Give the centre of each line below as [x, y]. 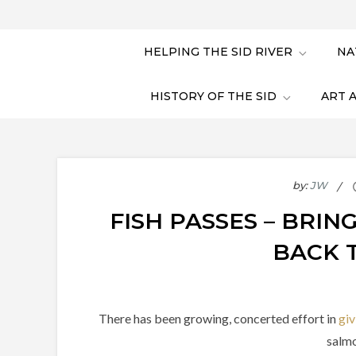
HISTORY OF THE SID [213, 97]
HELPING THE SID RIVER [218, 52]
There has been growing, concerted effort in [218, 319]
